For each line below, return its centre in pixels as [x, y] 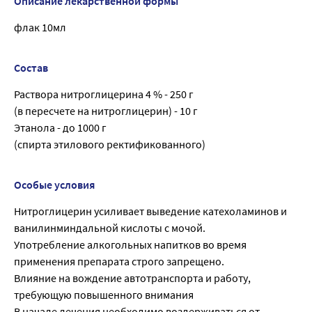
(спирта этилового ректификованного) [110, 145]
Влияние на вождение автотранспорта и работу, [132, 278]
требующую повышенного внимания [104, 295]
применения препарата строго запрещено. [119, 262]
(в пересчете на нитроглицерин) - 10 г [106, 111]
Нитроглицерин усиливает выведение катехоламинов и [150, 211]
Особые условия [54, 185]
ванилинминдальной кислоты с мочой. [110, 228]
